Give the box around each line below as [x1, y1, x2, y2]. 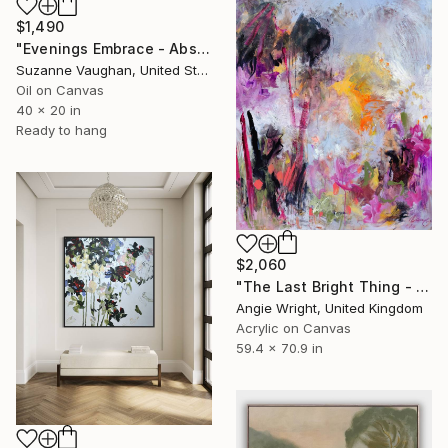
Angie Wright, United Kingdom [236, 300, 423, 317]
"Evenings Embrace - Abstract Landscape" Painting [196, 39, 210, 57]
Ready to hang [16, 121, 107, 138]
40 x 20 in [16, 101, 81, 118]
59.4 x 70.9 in [236, 340, 323, 357]
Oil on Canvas [16, 81, 104, 98]
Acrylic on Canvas [236, 320, 351, 337]
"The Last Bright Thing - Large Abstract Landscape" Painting [416, 278, 430, 296]
